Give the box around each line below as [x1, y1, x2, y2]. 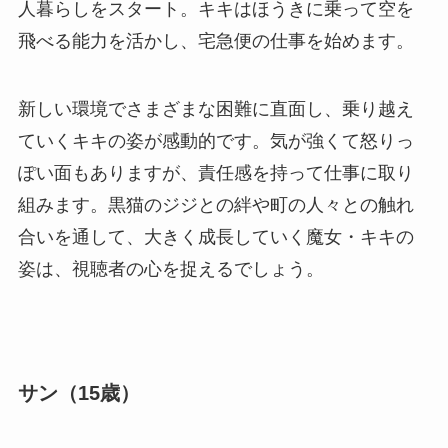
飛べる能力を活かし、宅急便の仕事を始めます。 [17, 31, 414, 52]
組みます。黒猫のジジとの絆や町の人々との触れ [17, 194, 414, 215]
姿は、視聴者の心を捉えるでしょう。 [17, 258, 324, 279]
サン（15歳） [17, 381, 140, 404]
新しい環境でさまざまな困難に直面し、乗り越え [17, 98, 414, 119]
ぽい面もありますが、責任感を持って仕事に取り [17, 162, 414, 183]
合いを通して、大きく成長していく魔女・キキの [17, 226, 414, 247]
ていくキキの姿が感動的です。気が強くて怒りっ [17, 130, 414, 151]
